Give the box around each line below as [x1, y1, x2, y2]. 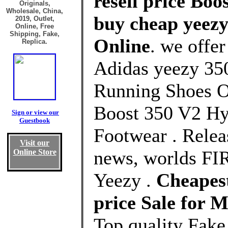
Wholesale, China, [6, 7, 63, 15]
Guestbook [19, 117, 50, 124]
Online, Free [15, 22, 54, 30]
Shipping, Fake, [10, 30, 60, 38]
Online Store [13, 148, 56, 156]
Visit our [20, 138, 49, 147]
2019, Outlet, [15, 15, 54, 22]
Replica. [22, 38, 47, 45]
